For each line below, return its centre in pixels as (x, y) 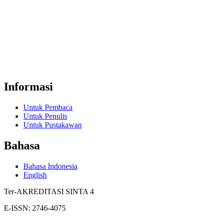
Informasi (28, 87)
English (35, 175)
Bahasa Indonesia (50, 166)
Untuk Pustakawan (53, 125)
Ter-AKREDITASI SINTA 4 (49, 192)
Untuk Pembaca (48, 108)
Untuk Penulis (45, 116)
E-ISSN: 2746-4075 (35, 208)
